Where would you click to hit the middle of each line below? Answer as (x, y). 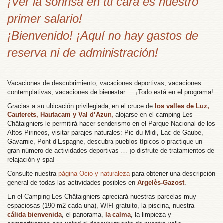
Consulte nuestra (33, 174)
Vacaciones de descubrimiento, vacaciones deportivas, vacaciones (104, 83)
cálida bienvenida (35, 215)
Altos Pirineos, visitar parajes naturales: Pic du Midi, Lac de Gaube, (105, 133)
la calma (118, 215)
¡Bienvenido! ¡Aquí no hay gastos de (103, 36)
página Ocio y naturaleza (94, 174)
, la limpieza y (151, 215)
